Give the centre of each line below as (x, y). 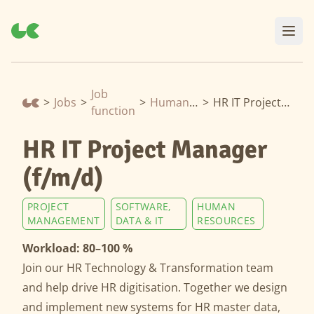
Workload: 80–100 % (77, 248)
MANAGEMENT (64, 220)
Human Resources (193, 102)
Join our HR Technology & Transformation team (148, 268)
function (113, 111)
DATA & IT (139, 220)
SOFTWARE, (143, 206)
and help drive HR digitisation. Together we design (155, 287)
